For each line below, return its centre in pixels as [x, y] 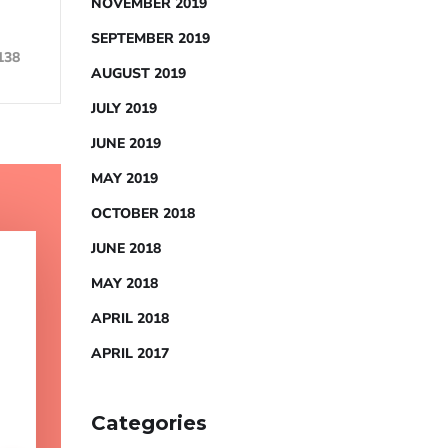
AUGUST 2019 [138, 73]
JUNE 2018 [126, 248]
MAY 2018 [124, 283]
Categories [149, 423]
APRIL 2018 [130, 318]
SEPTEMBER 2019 [150, 38]
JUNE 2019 [126, 143]
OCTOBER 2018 [143, 213]
